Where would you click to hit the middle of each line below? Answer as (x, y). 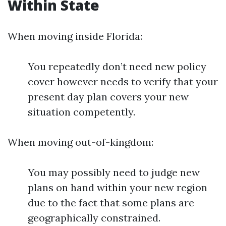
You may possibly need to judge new (114, 172)
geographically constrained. (94, 218)
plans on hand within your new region (118, 187)
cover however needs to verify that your (123, 81)
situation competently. (81, 112)
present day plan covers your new (108, 97)
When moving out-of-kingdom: (80, 142)
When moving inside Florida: (75, 36)
